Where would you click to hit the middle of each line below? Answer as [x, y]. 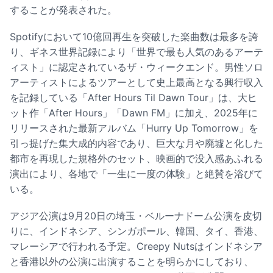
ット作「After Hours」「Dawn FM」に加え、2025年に [134, 112]
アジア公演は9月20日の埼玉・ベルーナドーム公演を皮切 [136, 216]
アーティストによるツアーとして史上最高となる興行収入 [136, 82]
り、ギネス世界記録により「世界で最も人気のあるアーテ [136, 51]
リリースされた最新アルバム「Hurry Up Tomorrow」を [134, 128]
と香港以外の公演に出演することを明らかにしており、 [132, 262]
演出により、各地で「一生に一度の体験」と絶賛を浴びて [136, 173]
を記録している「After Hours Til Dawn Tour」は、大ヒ [133, 97]
